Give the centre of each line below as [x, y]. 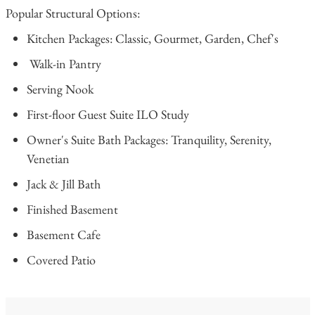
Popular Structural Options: [72, 13]
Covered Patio [61, 260]
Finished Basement [72, 210]
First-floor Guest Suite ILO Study [108, 115]
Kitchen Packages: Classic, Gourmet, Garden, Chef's [152, 39]
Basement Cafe [63, 235]
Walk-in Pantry [64, 64]
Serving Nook [60, 89]
